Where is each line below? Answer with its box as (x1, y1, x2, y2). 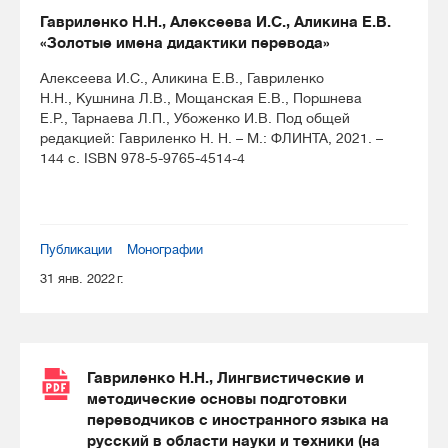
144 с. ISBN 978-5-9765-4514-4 (40, 150, 245, 166)
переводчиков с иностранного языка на (87, 411, 389, 428)
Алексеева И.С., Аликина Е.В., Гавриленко (40, 70, 324, 86)
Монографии (127, 241, 203, 257)
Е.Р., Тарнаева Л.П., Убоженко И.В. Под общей (40, 110, 350, 126)
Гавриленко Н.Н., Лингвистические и (87, 369, 364, 386)
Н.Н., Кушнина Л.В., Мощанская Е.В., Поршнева (40, 90, 362, 106)
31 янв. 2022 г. (40, 270, 124, 286)
